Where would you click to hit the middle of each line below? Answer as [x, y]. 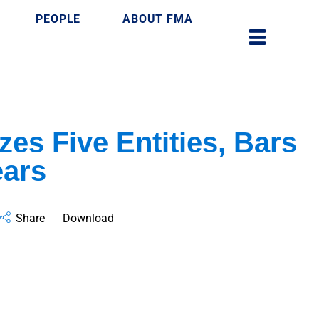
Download [89, 218]
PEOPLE [58, 19]
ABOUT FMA [158, 19]
